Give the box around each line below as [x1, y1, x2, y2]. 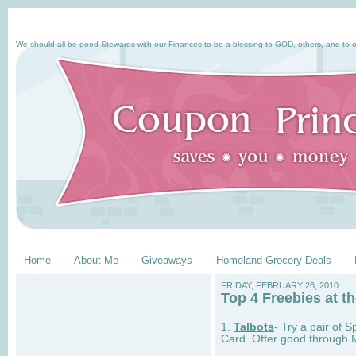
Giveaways [141, 253, 193, 266]
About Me [74, 253, 118, 266]
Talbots [234, 320, 274, 333]
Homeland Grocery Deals [215, 253, 331, 266]
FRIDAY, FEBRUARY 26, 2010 [221, 280, 339, 290]
